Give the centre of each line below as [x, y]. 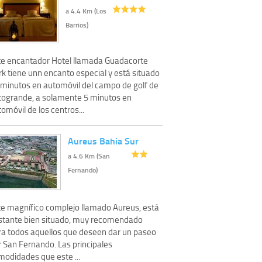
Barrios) [77, 25]
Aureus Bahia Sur [103, 140]
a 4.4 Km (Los [86, 11]
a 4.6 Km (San [89, 156]
